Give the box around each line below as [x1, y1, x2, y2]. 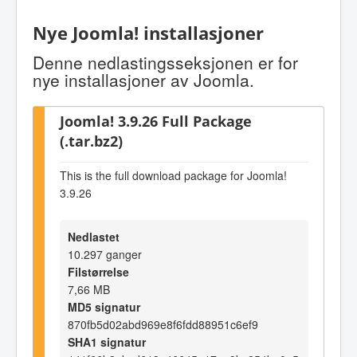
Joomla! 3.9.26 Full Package [60, 110, 252, 131]
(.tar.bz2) [60, 130, 123, 151]
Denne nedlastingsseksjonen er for [33, 49, 298, 74]
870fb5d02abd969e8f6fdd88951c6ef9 [68, 316, 258, 332]
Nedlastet [68, 228, 120, 245]
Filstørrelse [68, 263, 129, 280]
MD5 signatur [68, 298, 140, 315]
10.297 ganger [68, 245, 142, 262]
